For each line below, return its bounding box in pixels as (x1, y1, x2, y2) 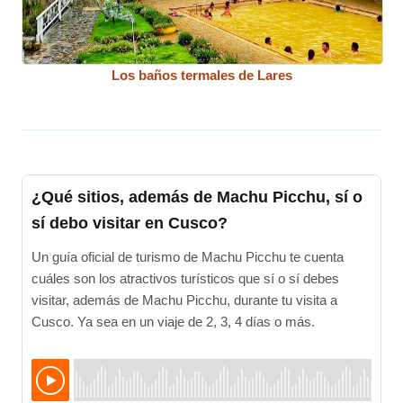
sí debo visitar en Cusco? (31, 213, 228, 232)
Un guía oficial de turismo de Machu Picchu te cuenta (31, 248, 345, 264)
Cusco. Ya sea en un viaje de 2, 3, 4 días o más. (31, 313, 316, 329)
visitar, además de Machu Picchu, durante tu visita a (31, 291, 338, 308)
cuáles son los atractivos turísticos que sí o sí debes (31, 270, 340, 286)
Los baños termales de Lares (111, 67, 292, 84)
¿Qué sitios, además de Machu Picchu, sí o (31, 187, 363, 206)
